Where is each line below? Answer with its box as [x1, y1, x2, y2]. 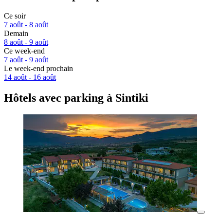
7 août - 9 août [4, 55, 48, 64]
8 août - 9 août [4, 38, 48, 47]
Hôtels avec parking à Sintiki [4, 91, 148, 105]
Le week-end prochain [4, 64, 73, 73]
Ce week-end [4, 47, 45, 55]
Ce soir [4, 12, 26, 20]
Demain [4, 29, 28, 38]
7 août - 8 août [4, 20, 48, 29]
